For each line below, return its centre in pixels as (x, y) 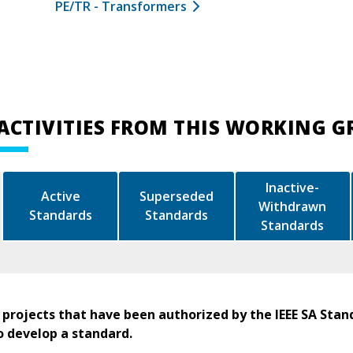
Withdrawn (293, 206)
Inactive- (293, 187)
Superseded (176, 197)
